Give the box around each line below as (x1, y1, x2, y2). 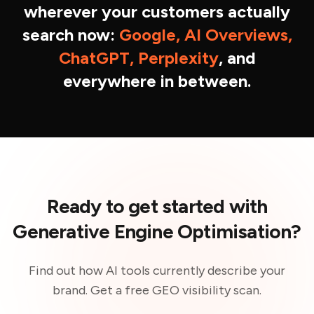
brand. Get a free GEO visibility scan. (53, 282, 261, 298)
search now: (22, 25, 115, 45)
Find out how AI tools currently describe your (29, 263, 285, 278)
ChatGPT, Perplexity (58, 48, 219, 68)
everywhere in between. (63, 71, 251, 91)
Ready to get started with (46, 194, 268, 218)
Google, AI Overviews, (118, 25, 292, 45)
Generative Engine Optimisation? (13, 219, 301, 243)
